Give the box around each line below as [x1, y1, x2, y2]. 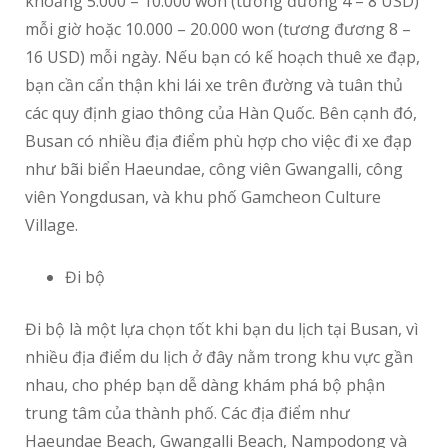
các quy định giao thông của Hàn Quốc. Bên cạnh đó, [25, 102, 417, 125]
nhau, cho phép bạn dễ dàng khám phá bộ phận [25, 374, 385, 397]
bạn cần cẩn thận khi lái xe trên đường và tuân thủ [25, 74, 403, 97]
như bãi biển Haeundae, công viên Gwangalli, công [25, 158, 403, 181]
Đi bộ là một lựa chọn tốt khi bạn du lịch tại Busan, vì [25, 318, 418, 341]
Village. [25, 214, 78, 237]
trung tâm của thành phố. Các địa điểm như [25, 402, 350, 425]
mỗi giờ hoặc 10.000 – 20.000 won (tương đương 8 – [25, 18, 411, 41]
